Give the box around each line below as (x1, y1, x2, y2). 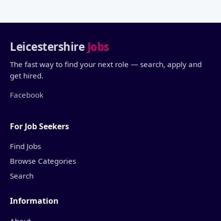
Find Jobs (10, 141, 41, 151)
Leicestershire (10, 38, 87, 54)
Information (10, 195, 59, 207)
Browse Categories (10, 156, 76, 166)
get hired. (10, 70, 43, 80)
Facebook (10, 89, 43, 100)
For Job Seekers (10, 120, 69, 132)
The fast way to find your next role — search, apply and (10, 59, 202, 69)
